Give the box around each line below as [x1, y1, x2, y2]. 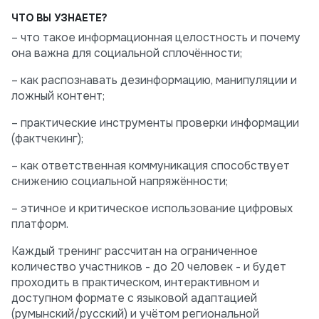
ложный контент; [11, 88, 105, 104]
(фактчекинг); [11, 131, 83, 147]
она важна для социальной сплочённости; [11, 46, 242, 61]
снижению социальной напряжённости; [11, 174, 228, 189]
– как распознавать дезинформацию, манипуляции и [11, 73, 297, 88]
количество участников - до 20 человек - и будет [11, 259, 286, 275]
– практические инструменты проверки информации [11, 115, 299, 131]
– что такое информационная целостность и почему [11, 30, 300, 46]
